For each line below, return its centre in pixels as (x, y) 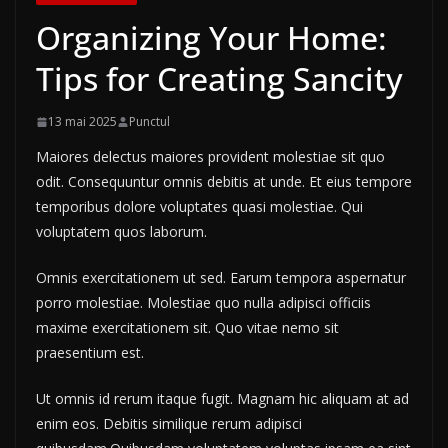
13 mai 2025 (82, 122)
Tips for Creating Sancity (219, 79)
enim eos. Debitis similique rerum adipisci (169, 424)
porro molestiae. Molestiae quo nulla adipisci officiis (203, 303)
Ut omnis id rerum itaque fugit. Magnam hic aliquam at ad (222, 399)
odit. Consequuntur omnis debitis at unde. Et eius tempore (224, 182)
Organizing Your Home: (211, 38)
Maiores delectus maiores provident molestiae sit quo (210, 157)
